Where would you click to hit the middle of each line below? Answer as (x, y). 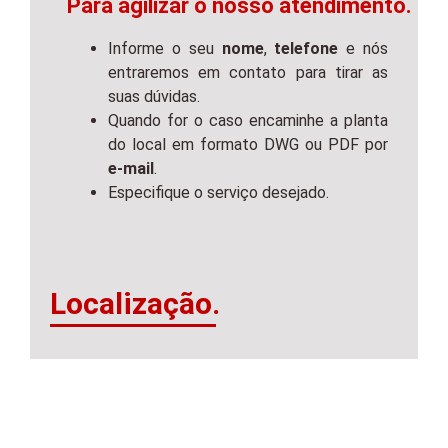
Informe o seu (165, 48)
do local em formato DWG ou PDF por (248, 144)
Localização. (135, 303)
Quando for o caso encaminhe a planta (248, 120)
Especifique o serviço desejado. (218, 192)
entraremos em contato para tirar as (248, 72)
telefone (306, 48)
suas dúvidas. (154, 96)
